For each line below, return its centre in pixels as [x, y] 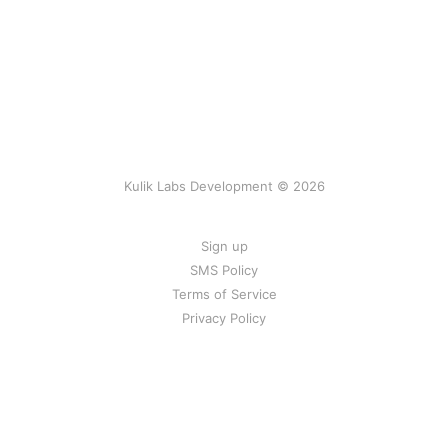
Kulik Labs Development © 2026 [224, 186]
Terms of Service [224, 294]
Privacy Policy [224, 318]
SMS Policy [224, 270]
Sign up [224, 246]
